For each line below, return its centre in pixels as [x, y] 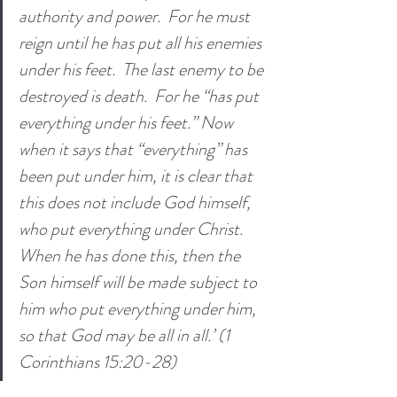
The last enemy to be [195, 69]
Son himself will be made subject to [140, 282]
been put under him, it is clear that [137, 175]
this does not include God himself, [136, 202]
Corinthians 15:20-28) [99, 362]
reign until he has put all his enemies [142, 43]
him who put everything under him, [139, 308]
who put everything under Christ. [132, 229]
